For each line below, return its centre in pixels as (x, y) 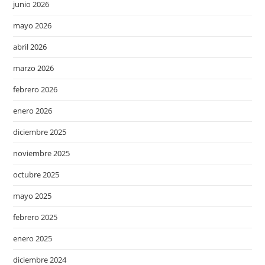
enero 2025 (33, 238)
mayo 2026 (33, 25)
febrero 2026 (35, 89)
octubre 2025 (36, 174)
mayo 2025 (33, 196)
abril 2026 (30, 47)
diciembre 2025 (40, 132)
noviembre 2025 (42, 153)
